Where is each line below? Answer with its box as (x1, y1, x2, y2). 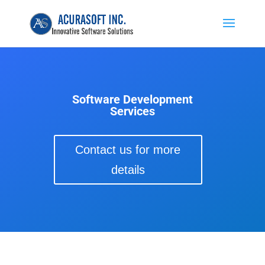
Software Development (72, 92, 193, 106)
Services (109, 104, 155, 118)
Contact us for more (75, 143, 181, 156)
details (111, 163, 145, 176)
